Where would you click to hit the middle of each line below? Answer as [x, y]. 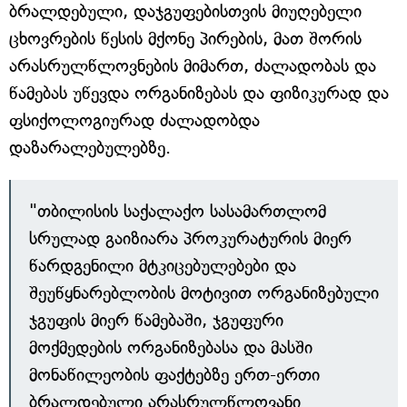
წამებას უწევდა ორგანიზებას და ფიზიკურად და [199, 93]
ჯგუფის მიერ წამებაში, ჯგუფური [156, 320]
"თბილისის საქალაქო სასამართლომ [178, 211]
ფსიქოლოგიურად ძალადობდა [134, 120]
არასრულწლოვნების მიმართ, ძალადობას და [193, 66]
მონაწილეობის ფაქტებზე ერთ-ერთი [174, 375]
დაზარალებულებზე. [90, 148]
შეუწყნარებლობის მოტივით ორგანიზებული [204, 293]
